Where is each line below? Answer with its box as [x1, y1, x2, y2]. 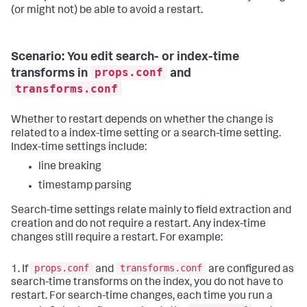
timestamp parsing [38, 180, 132, 192]
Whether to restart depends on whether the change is [11, 114, 273, 126]
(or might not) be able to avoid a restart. [11, 5, 203, 16]
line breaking [38, 161, 101, 173]
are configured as [206, 264, 294, 275]
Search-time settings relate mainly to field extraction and [11, 205, 291, 217]
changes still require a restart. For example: [11, 232, 223, 244]
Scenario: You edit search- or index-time [11, 51, 239, 64]
